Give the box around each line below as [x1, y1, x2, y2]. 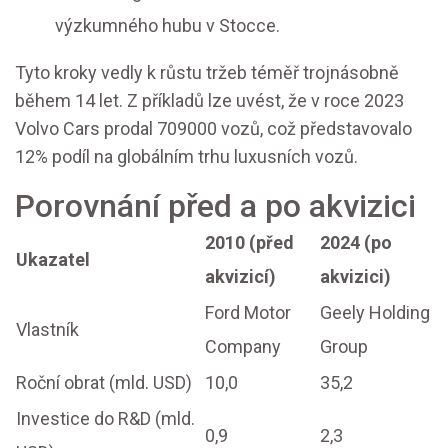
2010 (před [205, 232, 294, 254]
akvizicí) [205, 266, 276, 288]
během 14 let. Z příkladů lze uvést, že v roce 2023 [15, 90, 404, 112]
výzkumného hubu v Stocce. [55, 15, 280, 37]
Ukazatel [16, 249, 90, 271]
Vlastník [16, 319, 79, 341]
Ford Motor [205, 302, 291, 324]
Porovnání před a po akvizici [15, 187, 416, 226]
